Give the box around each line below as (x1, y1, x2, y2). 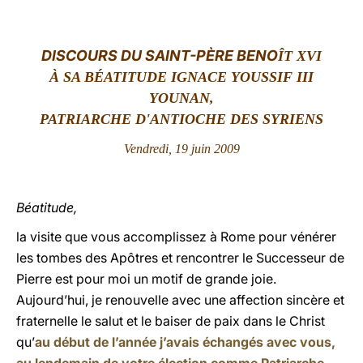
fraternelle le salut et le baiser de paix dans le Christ (16, 313, 325, 329)
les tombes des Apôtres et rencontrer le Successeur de (16, 250, 344, 266)
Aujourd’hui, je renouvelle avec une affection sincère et (16, 292, 344, 308)
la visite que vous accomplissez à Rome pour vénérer (16, 228, 336, 245)
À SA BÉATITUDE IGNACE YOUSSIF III (49, 69, 314, 85)
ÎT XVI (278, 48, 322, 64)
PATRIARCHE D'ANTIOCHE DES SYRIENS (40, 111, 323, 127)
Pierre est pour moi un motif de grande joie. (16, 271, 276, 287)
